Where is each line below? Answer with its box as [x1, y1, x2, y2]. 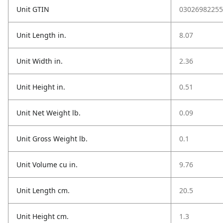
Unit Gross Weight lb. [16, 134, 88, 143]
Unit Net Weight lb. [16, 108, 81, 117]
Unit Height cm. [16, 212, 69, 221]
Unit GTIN [16, 4, 49, 14]
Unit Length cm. [16, 186, 70, 195]
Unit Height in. [16, 82, 65, 92]
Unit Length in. [16, 30, 66, 40]
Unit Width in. [16, 56, 63, 66]
